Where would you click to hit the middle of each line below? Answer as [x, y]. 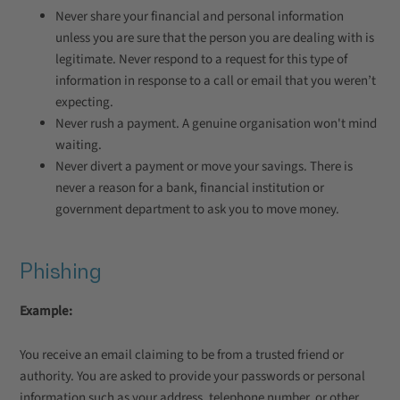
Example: [46, 311]
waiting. [79, 145]
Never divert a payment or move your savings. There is [204, 167]
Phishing [60, 271]
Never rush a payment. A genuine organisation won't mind [216, 124]
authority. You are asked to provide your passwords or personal [192, 376]
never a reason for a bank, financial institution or [190, 188]
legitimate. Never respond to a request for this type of [201, 59]
